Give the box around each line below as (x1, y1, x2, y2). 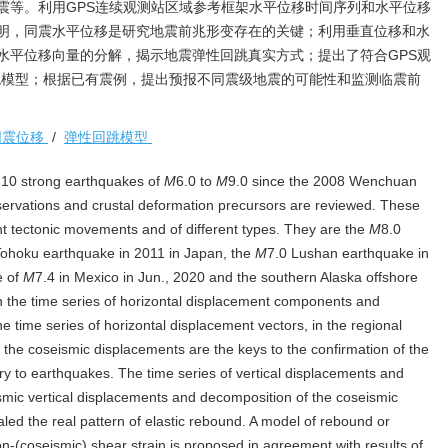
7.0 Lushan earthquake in (267, 245, 429, 261)
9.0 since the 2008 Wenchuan (228, 173, 417, 189)
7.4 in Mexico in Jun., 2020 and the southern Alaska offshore (35, 269, 418, 285)
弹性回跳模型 (64, 129, 152, 145)
